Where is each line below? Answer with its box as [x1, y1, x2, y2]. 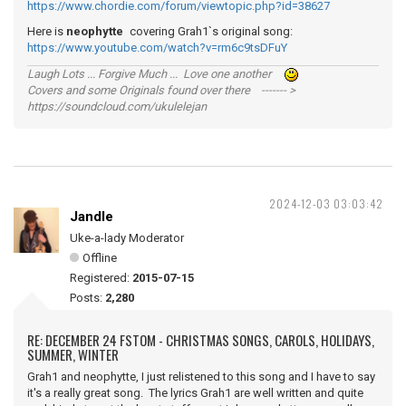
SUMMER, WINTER [27, 344, 119, 364]
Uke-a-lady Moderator [70, 231, 184, 245]
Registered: [70, 271, 132, 285]
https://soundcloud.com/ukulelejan [27, 100, 207, 113]
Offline [82, 251, 117, 265]
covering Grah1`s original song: [127, 24, 295, 38]
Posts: [70, 291, 105, 304]
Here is [27, 24, 66, 38]
